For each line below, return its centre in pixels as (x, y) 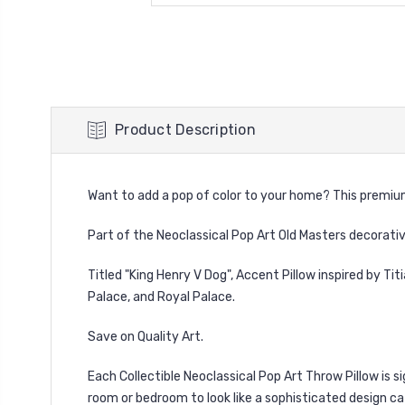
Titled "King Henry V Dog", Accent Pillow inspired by (234, 275)
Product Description (185, 129)
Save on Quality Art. (146, 336)
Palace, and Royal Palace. (163, 297)
